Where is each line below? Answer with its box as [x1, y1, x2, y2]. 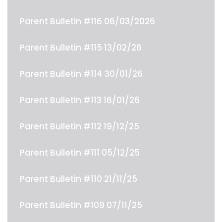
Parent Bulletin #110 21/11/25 [20, 173, 137, 185]
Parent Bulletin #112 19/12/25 [20, 120, 139, 132]
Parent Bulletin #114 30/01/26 [20, 68, 143, 80]
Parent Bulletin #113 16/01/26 [20, 94, 140, 106]
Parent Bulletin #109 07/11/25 [20, 199, 142, 211]
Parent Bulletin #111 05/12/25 [20, 147, 140, 159]
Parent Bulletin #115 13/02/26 [20, 42, 142, 54]
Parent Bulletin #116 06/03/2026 [20, 15, 155, 27]
